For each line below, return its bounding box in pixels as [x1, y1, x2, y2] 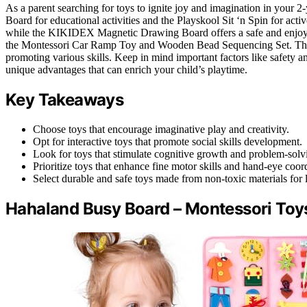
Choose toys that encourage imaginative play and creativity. [33, 123, 289, 135]
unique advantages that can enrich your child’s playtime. [5, 64, 247, 76]
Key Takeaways [5, 89, 124, 110]
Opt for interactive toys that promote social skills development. [33, 135, 302, 147]
